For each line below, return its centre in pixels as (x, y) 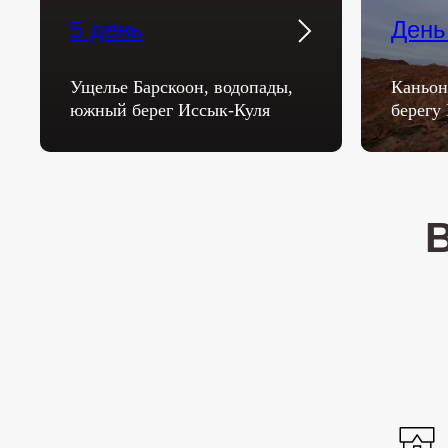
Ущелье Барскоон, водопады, (181, 87)
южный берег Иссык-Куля (170, 110)
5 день (106, 29)
